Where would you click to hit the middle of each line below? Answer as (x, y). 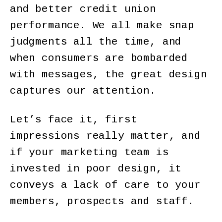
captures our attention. (86, 91)
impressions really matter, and (105, 136)
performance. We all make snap (102, 26)
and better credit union (83, 9)
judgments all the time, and (96, 42)
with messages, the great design (109, 75)
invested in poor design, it (96, 169)
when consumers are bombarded (99, 58)
